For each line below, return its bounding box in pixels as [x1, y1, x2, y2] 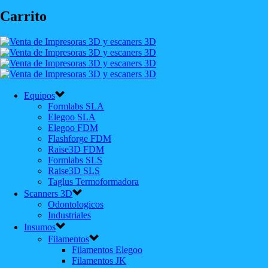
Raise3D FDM [48, 144, 104, 154]
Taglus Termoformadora [48, 176, 139, 187]
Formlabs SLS [48, 154, 102, 165]
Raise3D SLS [48, 165, 100, 176]
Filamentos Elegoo [72, 244, 142, 255]
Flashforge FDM [48, 133, 111, 144]
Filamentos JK [72, 255, 126, 266]
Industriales [48, 209, 91, 220]
